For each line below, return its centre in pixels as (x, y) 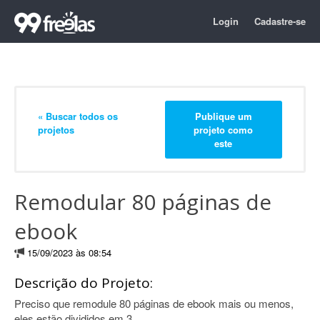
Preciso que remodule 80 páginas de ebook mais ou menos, (154, 303)
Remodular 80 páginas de (143, 202)
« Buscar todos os (78, 116)
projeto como (224, 129)
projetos (56, 129)
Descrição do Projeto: (84, 283)
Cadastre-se (280, 21)
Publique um (223, 116)
